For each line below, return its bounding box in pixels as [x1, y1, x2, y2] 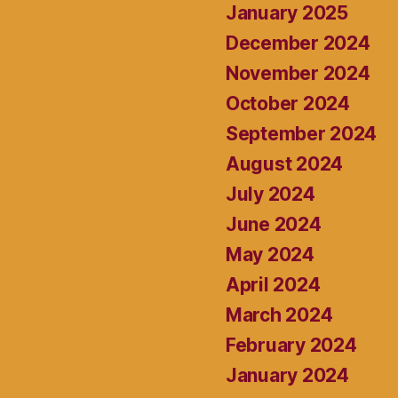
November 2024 [226, 62, 370, 85]
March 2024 [226, 304, 333, 327]
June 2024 [226, 213, 322, 236]
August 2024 [226, 153, 344, 176]
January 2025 [226, 2, 348, 25]
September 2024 [226, 123, 378, 146]
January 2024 [226, 364, 349, 387]
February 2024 [226, 334, 357, 357]
